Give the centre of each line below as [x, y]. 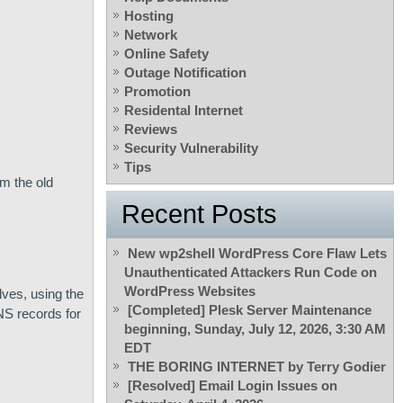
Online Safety [166, 54]
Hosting [149, 16]
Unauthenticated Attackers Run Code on [251, 273]
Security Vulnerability [191, 148]
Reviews [151, 130]
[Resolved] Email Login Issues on [233, 386]
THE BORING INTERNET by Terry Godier [257, 367]
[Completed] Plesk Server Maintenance [250, 310]
